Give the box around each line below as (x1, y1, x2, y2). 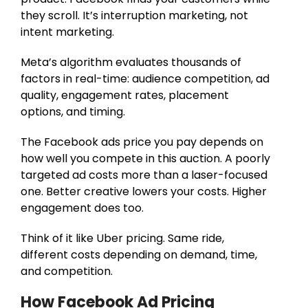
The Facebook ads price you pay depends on (21, 133, 263, 150)
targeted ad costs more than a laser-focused (21, 166, 267, 183)
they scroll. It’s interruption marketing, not (21, 7, 248, 23)
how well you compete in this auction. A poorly (21, 150, 270, 166)
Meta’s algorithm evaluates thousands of (21, 54, 241, 70)
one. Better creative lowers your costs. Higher (21, 183, 267, 199)
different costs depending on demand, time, (21, 246, 257, 263)
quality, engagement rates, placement (21, 87, 229, 103)
